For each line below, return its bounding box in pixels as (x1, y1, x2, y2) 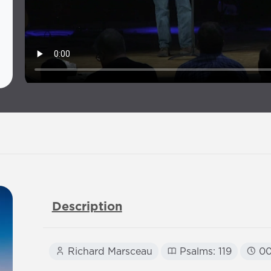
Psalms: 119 (176, 246, 232, 256)
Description (51, 200, 122, 213)
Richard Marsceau (64, 246, 152, 256)
